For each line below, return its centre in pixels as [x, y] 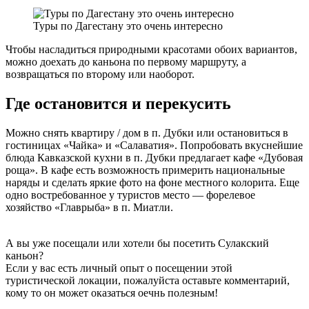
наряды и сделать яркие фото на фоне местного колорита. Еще [152, 183]
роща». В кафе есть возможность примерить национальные [145, 170]
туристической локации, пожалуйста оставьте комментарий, [148, 281]
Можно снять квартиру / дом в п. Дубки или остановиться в [147, 133]
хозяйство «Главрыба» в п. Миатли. [89, 208]
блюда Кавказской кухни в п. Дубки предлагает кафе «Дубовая [154, 158]
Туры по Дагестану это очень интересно [128, 26]
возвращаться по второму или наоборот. [100, 74]
